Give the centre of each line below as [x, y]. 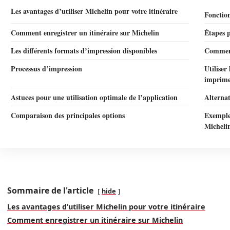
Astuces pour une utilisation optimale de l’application [94, 97]
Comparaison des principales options [68, 115]
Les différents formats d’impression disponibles [84, 51]
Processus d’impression [46, 69]
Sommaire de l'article [50, 190]
